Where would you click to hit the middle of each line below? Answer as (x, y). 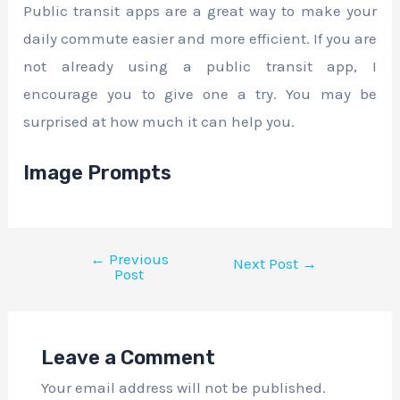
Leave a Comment (128, 357)
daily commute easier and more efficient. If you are (200, 39)
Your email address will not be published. (183, 387)
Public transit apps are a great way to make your (200, 11)
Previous (137, 259)
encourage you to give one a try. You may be (200, 94)
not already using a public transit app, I (200, 67)
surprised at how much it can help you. (159, 122)
